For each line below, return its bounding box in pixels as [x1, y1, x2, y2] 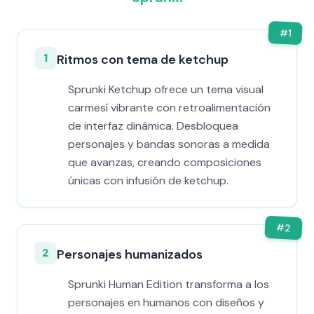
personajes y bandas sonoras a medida [68, 137, 270, 151]
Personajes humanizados [57, 246, 203, 263]
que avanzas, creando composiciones [68, 155, 261, 170]
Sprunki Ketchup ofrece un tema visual [68, 82, 264, 97]
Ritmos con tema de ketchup [57, 51, 228, 68]
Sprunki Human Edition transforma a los [68, 277, 269, 292]
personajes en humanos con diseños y [68, 295, 264, 310]
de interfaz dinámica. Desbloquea [68, 118, 238, 133]
